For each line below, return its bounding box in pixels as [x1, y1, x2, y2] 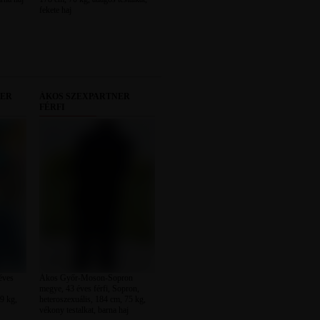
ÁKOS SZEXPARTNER [39, 91, 130, 101]
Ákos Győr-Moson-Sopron [39, 273, 133, 283]
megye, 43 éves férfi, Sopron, [39, 284, 139, 294]
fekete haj [39, 5, 71, 15]
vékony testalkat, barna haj [39, 305, 129, 315]
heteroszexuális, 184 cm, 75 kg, [39, 294, 146, 304]
